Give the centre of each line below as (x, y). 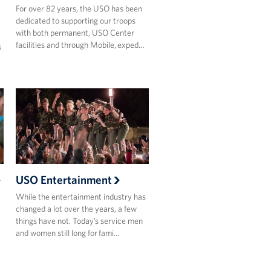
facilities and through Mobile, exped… (80, 45)
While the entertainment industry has (80, 196)
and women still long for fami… (67, 233)
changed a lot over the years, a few (76, 208)
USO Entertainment (64, 179)
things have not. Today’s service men (79, 220)
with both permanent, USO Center (75, 33)
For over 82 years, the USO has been (79, 9)
